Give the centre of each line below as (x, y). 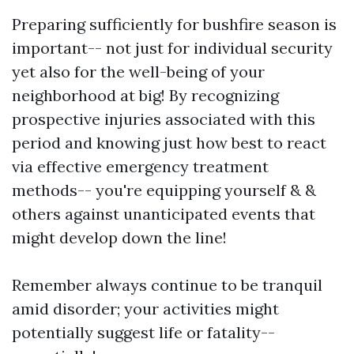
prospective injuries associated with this (164, 119)
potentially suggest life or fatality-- (143, 332)
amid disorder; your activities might (145, 309)
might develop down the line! (119, 237)
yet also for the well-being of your (138, 72)
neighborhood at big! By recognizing (145, 95)
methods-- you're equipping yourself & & (164, 190)
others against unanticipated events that (164, 214)
